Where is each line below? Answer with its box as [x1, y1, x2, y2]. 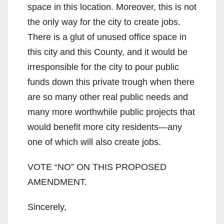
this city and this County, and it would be [27, 47, 187, 57]
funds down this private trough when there [27, 77, 194, 87]
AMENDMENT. [27, 177, 87, 187]
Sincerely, [27, 202, 66, 212]
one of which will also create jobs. [27, 137, 161, 147]
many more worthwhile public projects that [27, 107, 195, 117]
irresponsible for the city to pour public [27, 62, 179, 72]
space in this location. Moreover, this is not [27, 2, 196, 12]
